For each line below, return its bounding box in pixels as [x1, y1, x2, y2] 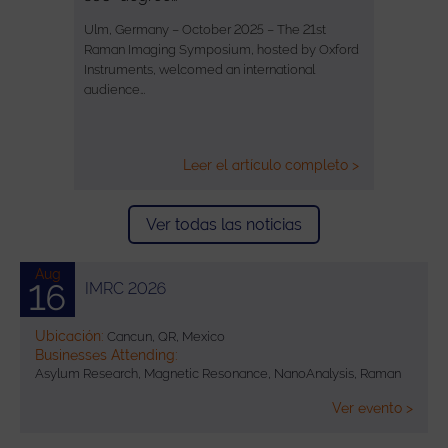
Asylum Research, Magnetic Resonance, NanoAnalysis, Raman [35, 365, 401, 381]
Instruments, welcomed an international [84, 61, 315, 77]
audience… [84, 81, 145, 97]
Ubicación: [35, 327, 104, 344]
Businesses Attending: [35, 346, 178, 363]
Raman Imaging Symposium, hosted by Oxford [84, 41, 359, 57]
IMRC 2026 [85, 278, 166, 298]
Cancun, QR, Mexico [104, 328, 225, 344]
